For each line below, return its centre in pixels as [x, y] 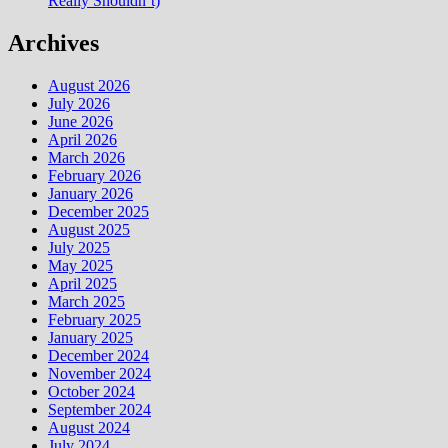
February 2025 [94, 319]
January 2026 [90, 193]
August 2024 [89, 427]
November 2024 [99, 373]
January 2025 [90, 337]
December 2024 [98, 355]
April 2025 [82, 283]
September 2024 [99, 409]
